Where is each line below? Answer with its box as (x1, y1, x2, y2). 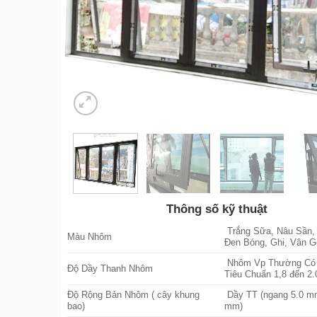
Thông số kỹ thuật (166, 202, 268, 216)
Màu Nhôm (67, 231, 112, 242)
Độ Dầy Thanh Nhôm (67, 263, 153, 274)
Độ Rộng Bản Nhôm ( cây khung (67, 289, 200, 300)
